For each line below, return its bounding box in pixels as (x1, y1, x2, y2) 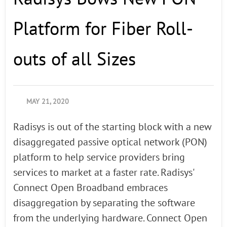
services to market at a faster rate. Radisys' (13, 167, 194, 179)
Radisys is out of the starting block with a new (13, 121, 212, 133)
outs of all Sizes (13, 49, 136, 70)
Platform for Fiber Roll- (13, 19, 193, 40)
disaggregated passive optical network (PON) (13, 136, 207, 148)
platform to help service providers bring (13, 152, 185, 164)
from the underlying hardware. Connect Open (13, 212, 207, 224)
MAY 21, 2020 (26, 97, 69, 106)
